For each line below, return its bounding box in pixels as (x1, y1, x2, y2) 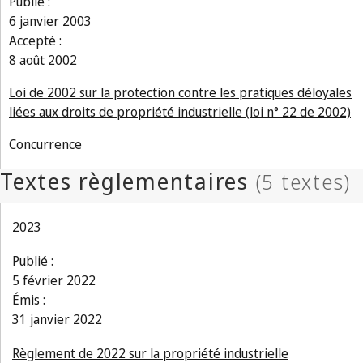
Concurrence (9, 135, 82, 153)
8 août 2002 (9, 51, 77, 69)
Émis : (12, 291, 45, 309)
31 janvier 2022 (12, 310, 102, 328)
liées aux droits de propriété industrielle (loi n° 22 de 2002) (9, 103, 351, 121)
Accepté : (9, 32, 62, 49)
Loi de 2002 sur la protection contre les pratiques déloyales (9, 83, 352, 101)
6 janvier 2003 (9, 12, 92, 30)
